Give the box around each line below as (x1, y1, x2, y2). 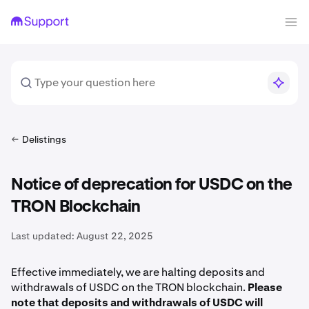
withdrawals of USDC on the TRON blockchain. (11, 280, 248, 295)
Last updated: (11, 230, 74, 242)
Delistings (22, 133, 66, 146)
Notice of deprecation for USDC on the (11, 177, 292, 193)
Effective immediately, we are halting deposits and (11, 265, 265, 279)
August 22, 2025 (77, 230, 153, 242)
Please (248, 280, 282, 295)
